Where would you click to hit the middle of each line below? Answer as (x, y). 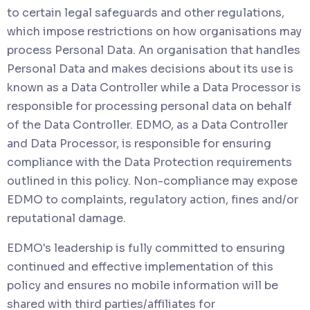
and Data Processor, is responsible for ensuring (139, 143)
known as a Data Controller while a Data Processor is (154, 87)
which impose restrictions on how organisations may (154, 31)
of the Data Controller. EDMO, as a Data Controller (147, 125)
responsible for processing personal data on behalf (149, 106)
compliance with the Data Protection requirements (149, 162)
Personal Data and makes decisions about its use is (150, 69)
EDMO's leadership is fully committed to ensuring (146, 248)
